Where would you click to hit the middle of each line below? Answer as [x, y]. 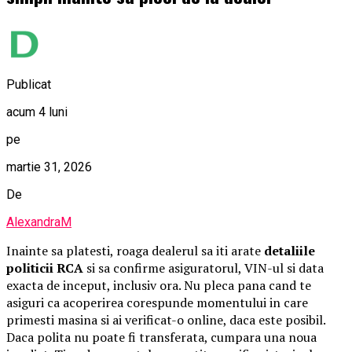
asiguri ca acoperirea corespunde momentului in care [157, 302]
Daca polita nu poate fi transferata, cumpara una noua [161, 337]
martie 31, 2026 [49, 167]
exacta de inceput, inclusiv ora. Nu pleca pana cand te [159, 285]
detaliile [290, 250]
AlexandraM [39, 222]
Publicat [29, 84]
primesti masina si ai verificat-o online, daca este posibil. [166, 319]
